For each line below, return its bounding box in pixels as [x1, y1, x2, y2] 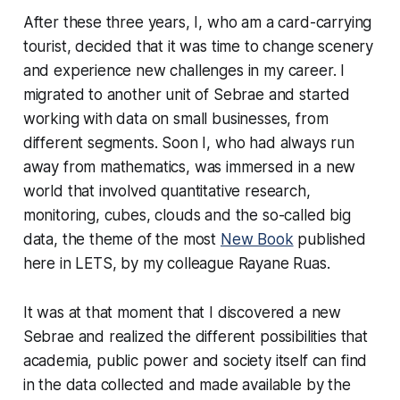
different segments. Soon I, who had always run [22, 134, 354, 153]
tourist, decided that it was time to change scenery [22, 37, 374, 56]
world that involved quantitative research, [22, 182, 311, 201]
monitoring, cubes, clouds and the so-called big [22, 206, 351, 225]
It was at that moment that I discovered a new [22, 304, 342, 322]
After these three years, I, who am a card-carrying [22, 13, 372, 32]
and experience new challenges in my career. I [22, 62, 346, 80]
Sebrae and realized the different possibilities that [22, 328, 368, 346]
